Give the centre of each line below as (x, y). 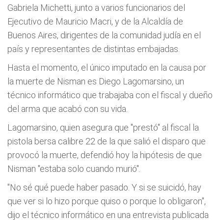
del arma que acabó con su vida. (68, 109)
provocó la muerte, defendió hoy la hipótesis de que (105, 155)
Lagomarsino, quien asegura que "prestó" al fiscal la (103, 127)
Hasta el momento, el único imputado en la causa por (107, 67)
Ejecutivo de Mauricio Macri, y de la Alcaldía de (95, 21)
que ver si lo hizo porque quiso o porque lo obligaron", (107, 201)
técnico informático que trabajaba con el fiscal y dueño (110, 95)
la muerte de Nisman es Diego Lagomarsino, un (96, 81)
